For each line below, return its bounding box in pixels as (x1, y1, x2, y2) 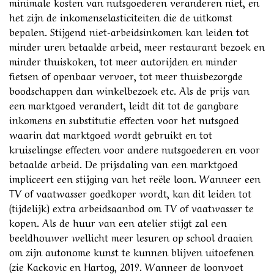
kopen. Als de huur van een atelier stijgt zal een (9, 214, 227, 229)
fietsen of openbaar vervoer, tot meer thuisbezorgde (9, 67, 243, 83)
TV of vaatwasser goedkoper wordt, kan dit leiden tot (9, 185, 251, 200)
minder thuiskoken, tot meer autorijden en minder (9, 53, 237, 68)
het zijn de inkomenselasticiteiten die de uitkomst (9, 9, 232, 24)
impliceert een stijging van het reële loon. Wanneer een (9, 170, 261, 185)
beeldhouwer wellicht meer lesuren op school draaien (9, 229, 253, 244)
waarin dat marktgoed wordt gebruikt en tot (9, 126, 212, 141)
